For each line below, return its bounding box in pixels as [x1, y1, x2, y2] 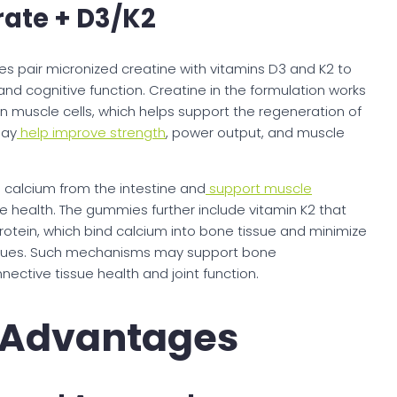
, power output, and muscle [166, 123, 345, 143]
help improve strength [17, 123, 166, 143]
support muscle [206, 179, 312, 198]
